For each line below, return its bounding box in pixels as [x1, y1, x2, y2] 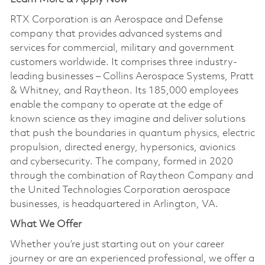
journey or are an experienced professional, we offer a [9, 253, 254, 264]
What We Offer [9, 219, 82, 230]
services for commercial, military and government [9, 43, 234, 53]
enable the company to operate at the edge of [9, 99, 222, 110]
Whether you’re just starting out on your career [9, 239, 224, 250]
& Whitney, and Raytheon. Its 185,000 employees [9, 85, 238, 96]
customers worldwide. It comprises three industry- [9, 57, 237, 67]
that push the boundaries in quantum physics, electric [9, 128, 255, 138]
